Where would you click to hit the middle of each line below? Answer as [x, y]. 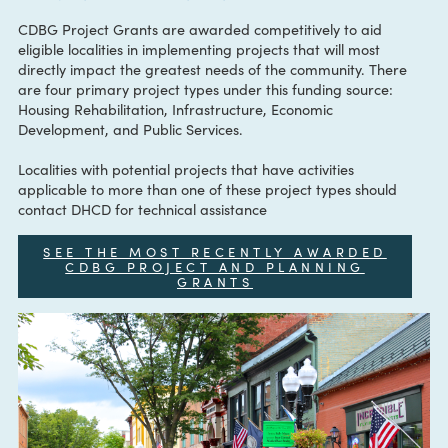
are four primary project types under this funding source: [228, 148]
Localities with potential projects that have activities [207, 237]
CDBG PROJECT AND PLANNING [239, 346]
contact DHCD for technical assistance [158, 282]
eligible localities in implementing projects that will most [221, 104]
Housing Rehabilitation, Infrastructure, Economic [195, 170]
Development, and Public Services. [147, 193]
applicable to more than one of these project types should [231, 259]
